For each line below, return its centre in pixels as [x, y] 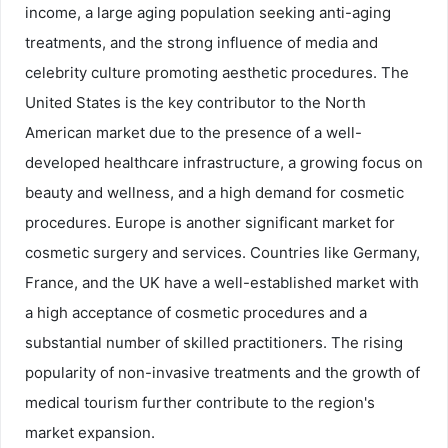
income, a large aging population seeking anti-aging [208, 13]
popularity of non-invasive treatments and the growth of [222, 373]
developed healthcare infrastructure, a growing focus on [224, 163]
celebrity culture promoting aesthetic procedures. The [217, 73]
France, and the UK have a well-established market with [222, 283]
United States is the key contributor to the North [195, 103]
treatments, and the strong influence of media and [201, 43]
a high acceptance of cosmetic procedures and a [196, 313]
